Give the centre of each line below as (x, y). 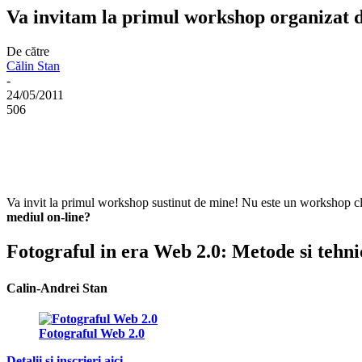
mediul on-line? (48, 217)
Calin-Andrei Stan (57, 288)
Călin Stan (33, 66)
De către (28, 52)
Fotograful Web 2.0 (92, 333)
